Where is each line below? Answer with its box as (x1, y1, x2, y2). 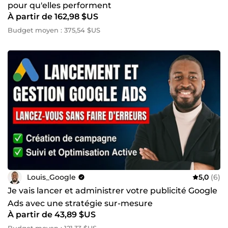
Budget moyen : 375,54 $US (8, 26, 100, 35)
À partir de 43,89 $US (8, 210, 96, 220)
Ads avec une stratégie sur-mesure (8, 198, 153, 209)
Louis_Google (27, 172, 76, 182)
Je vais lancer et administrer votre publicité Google (8, 186, 217, 196)
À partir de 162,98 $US (8, 12, 98, 22)
